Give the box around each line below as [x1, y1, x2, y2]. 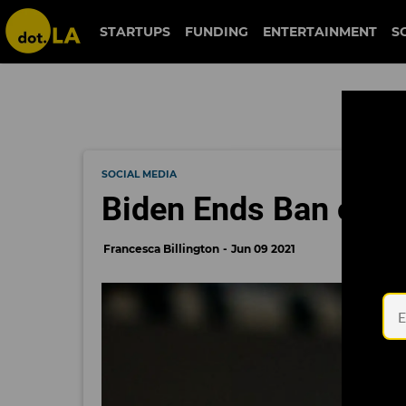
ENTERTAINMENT [263, 24, 378, 40]
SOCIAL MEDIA [101, 169, 177, 180]
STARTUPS [100, 24, 171, 40]
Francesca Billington [103, 242, 219, 256]
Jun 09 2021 [231, 242, 295, 256]
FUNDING [185, 24, 249, 40]
